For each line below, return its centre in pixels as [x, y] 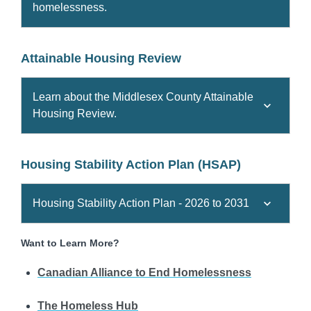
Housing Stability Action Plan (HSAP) [131, 165]
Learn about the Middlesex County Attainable [143, 97]
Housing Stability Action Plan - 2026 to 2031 [141, 203]
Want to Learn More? [70, 243]
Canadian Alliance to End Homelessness [144, 273]
